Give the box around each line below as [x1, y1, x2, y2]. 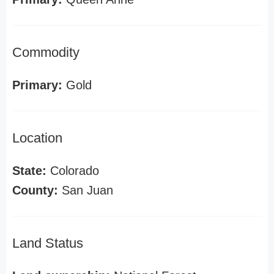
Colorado [46, 164, 99, 177]
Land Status [12, 235, 83, 251]
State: [12, 164, 46, 177]
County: [12, 183, 58, 197]
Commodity [12, 45, 80, 60]
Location [12, 130, 62, 146]
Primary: [12, 78, 62, 92]
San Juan [58, 183, 113, 197]
